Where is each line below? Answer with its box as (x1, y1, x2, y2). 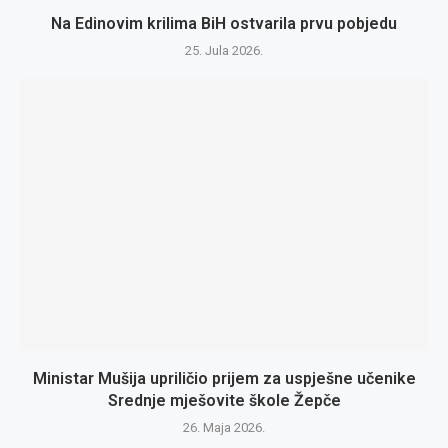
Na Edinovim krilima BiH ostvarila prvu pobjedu (51, 14, 397, 33)
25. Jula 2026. (185, 43, 263, 58)
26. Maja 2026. (183, 420, 265, 435)
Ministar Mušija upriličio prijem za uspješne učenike (32, 369, 416, 388)
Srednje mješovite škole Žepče (107, 391, 341, 410)
